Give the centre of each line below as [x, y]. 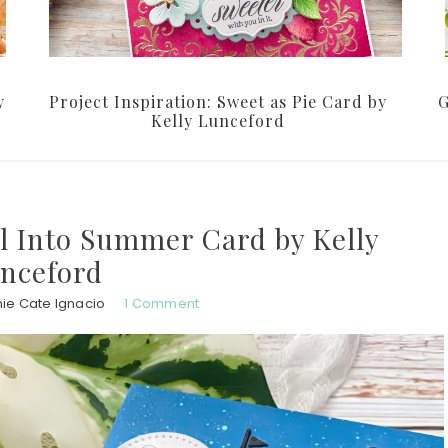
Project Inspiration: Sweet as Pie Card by [218, 102]
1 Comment [162, 304]
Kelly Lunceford [218, 121]
